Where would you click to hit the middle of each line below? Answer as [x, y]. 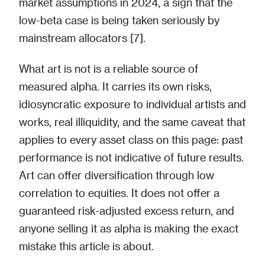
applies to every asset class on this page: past [131, 139]
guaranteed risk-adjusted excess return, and [127, 210]
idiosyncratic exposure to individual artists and [132, 104]
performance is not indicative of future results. [131, 157]
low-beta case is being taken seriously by [119, 20]
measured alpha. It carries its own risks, [115, 86]
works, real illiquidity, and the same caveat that [132, 121]
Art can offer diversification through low [117, 174]
